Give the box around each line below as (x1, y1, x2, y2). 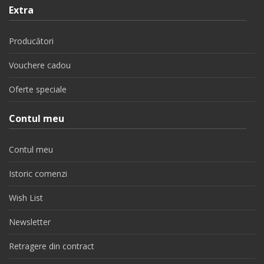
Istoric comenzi (9, 168, 67, 179)
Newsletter (9, 216, 51, 227)
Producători (9, 35, 54, 47)
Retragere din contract (9, 240, 94, 252)
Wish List (9, 192, 43, 203)
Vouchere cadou (9, 60, 71, 71)
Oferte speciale (9, 84, 67, 95)
